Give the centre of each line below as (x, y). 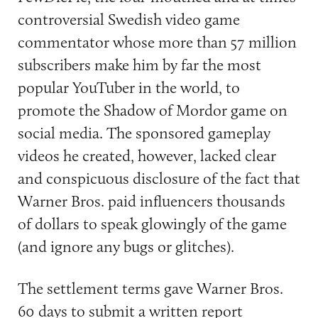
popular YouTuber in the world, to (128, 87)
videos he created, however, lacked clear (147, 155)
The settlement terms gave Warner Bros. (150, 288)
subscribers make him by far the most (139, 64)
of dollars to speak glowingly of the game (152, 223)
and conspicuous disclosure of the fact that (159, 178)
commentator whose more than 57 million (157, 42)
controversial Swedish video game (128, 19)
